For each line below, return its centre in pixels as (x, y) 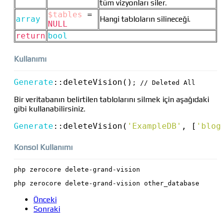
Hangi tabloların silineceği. (145, 19)
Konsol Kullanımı (43, 147)
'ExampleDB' (154, 126)
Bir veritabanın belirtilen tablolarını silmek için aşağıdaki (111, 100)
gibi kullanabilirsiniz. (50, 109)
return (31, 36)
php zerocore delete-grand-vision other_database (107, 184)
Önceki (45, 200)
